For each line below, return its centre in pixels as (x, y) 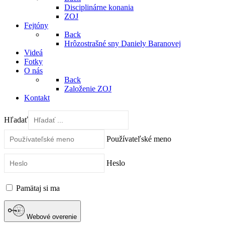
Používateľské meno (139, 139)
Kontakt (37, 98)
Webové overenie (52, 216)
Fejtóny (36, 26)
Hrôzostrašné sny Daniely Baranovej (123, 44)
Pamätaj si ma (37, 188)
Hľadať (16, 120)
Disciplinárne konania (99, 8)
